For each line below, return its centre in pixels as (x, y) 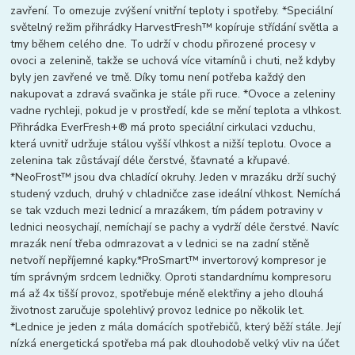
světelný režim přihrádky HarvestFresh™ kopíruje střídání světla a (175, 27)
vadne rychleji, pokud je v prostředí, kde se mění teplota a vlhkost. (176, 110)
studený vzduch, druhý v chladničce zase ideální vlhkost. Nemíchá (176, 193)
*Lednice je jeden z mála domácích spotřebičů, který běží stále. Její (176, 326)
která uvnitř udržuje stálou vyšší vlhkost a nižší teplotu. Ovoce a (171, 143)
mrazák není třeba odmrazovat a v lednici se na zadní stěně (160, 243)
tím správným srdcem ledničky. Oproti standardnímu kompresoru (171, 277)
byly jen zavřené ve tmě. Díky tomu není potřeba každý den (158, 77)
